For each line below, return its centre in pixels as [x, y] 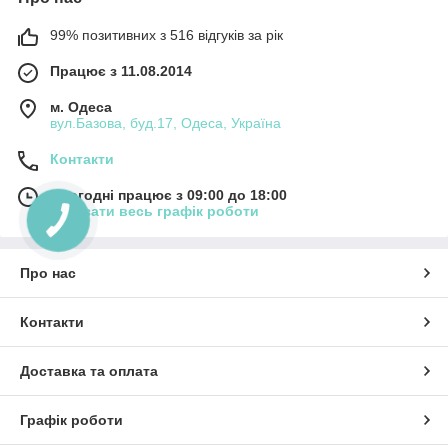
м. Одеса [81, 107]
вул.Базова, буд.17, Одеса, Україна [165, 123]
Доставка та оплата [89, 371]
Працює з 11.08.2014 [121, 71]
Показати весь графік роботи [154, 211]
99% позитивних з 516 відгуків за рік [166, 35]
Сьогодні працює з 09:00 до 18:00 [168, 195]
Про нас [48, 273]
